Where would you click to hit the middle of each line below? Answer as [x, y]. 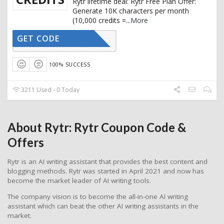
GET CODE [38, 39]
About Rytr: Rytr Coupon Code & [97, 127]
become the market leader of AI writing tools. [79, 180]
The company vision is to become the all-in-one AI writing [98, 197]
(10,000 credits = [99, 20]
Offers [26, 142]
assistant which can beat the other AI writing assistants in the [103, 206]
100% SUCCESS [70, 64]
